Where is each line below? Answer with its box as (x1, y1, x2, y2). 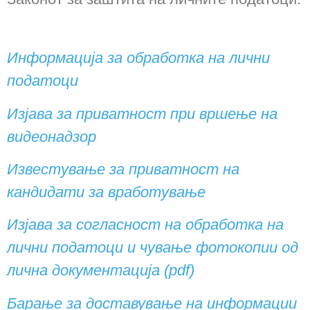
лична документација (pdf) (7, 262, 194, 280)
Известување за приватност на (7, 160, 239, 178)
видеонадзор (7, 127, 96, 145)
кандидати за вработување (7, 183, 206, 201)
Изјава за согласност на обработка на (7, 216, 284, 234)
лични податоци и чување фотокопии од (7, 239, 298, 257)
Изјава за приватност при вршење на (7, 104, 277, 122)
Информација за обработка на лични (7, 49, 270, 67)
